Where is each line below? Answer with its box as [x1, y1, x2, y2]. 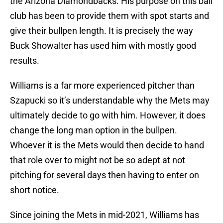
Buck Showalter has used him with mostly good [10, 40, 196, 51]
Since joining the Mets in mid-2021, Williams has [10, 210, 199, 221]
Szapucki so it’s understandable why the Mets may [10, 95, 210, 106]
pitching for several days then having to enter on [10, 170, 199, 181]
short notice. [10, 185, 59, 196]
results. [10, 55, 39, 66]
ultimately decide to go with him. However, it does [10, 110, 206, 121]
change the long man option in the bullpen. [10, 125, 177, 136]
